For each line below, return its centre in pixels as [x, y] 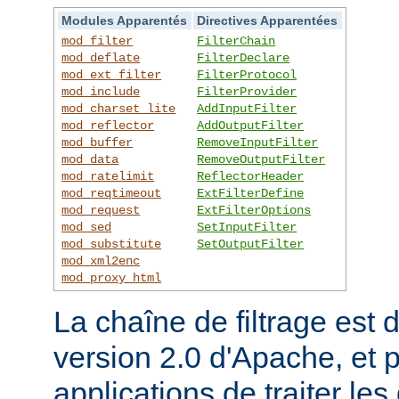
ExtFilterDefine [251, 193]
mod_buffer [98, 142]
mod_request [101, 210]
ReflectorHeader [251, 176]
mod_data [90, 159]
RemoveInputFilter [258, 142]
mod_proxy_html [112, 277]
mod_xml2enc [101, 261]
